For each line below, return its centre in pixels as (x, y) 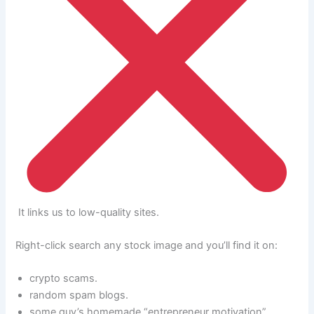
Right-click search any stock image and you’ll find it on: (147, 245)
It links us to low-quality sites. (88, 212)
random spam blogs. (79, 295)
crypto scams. (64, 279)
